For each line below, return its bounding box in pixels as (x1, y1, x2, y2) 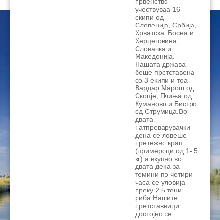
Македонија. (135, 53, 175, 61)
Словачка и (135, 45, 171, 53)
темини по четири (135, 170, 192, 179)
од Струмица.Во (135, 108, 187, 116)
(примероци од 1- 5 (135, 147, 198, 155)
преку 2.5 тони (135, 186, 182, 194)
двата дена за (135, 163, 180, 171)
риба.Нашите (135, 194, 178, 202)
